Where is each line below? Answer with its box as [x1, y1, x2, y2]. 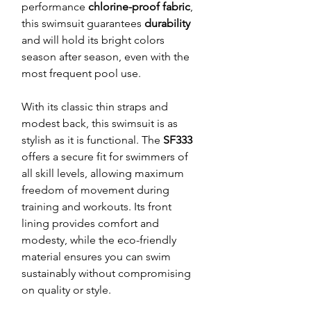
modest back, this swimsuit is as [22, 117, 178, 131]
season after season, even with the [22, 50, 190, 64]
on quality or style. [22, 283, 111, 297]
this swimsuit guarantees [22, 17, 144, 31]
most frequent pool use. [22, 67, 141, 81]
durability [144, 17, 190, 31]
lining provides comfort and [22, 217, 159, 230]
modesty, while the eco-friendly [22, 233, 176, 247]
